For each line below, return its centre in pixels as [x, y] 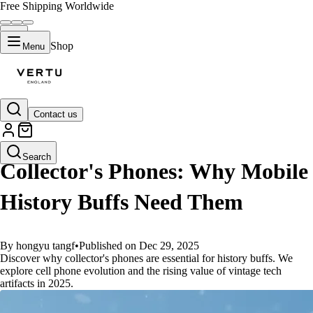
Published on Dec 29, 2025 [139, 246]
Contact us [56, 114]
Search [37, 157]
